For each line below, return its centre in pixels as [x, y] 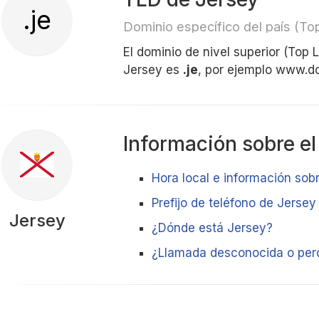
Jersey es [153, 70]
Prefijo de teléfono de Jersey [234, 203]
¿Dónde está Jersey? [213, 228]
